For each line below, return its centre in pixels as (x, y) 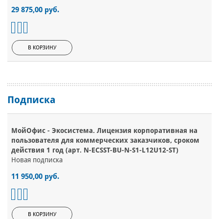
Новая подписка (37, 160)
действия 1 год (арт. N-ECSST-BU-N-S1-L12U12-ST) (95, 150)
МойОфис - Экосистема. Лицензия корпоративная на (104, 131)
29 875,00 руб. (35, 10)
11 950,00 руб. (35, 177)
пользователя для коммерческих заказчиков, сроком (105, 141)
